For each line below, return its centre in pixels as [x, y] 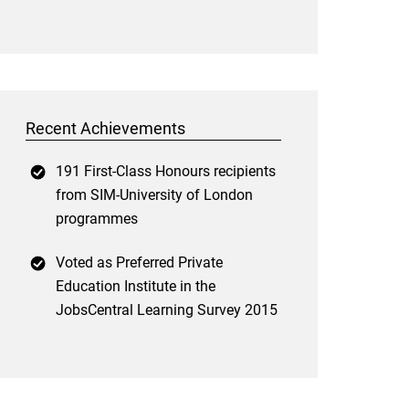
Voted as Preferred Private [139, 263]
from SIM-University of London [154, 195]
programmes [97, 219]
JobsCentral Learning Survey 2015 [167, 310]
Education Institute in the [136, 287]
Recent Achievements [105, 129]
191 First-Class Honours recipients [166, 172]
